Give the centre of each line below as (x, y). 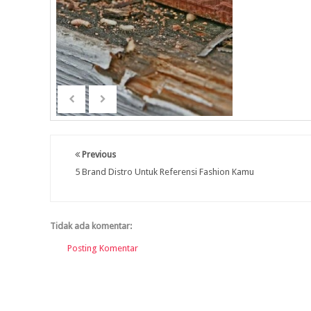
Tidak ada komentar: (91, 226)
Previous (98, 154)
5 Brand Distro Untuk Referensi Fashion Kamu (165, 172)
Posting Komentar (103, 248)
